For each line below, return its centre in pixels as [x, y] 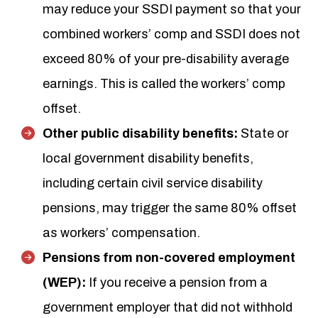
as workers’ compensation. [121, 233]
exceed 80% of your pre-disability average [166, 59]
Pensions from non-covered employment [169, 258]
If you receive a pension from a [178, 283]
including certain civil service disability [153, 183]
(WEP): [66, 283]
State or [265, 133]
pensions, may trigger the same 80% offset [170, 208]
